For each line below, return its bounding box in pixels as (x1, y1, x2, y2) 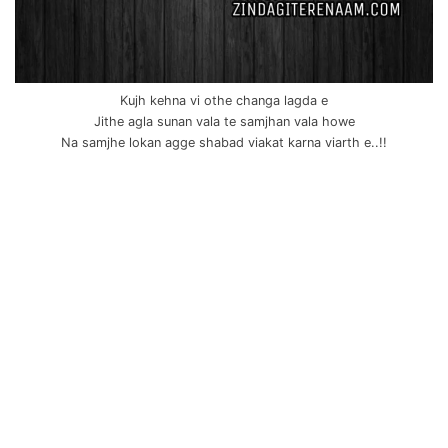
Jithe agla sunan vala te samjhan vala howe (93, 114, 355, 130)
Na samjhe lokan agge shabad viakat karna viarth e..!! (61, 135, 387, 151)
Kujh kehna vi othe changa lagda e (120, 93, 328, 109)
